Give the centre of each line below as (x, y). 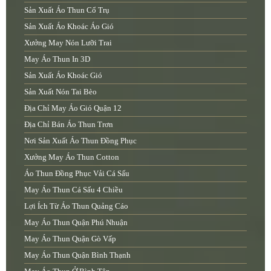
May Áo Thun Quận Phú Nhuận (76, 223)
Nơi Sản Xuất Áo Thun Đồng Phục (80, 141)
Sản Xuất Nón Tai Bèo (60, 92)
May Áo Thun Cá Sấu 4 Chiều (73, 190)
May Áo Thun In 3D (57, 59)
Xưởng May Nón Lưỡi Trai (68, 43)
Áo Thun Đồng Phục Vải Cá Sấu (77, 174)
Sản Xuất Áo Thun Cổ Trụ (67, 10)
